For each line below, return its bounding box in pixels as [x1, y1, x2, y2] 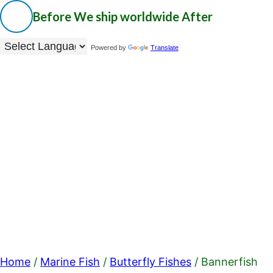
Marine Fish [40, 255, 100, 268]
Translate [151, 44, 179, 51]
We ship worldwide [74, 9, 179, 24]
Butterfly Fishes [110, 255, 191, 268]
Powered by [87, 44, 128, 51]
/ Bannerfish [191, 255, 258, 268]
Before [33, 9, 74, 24]
